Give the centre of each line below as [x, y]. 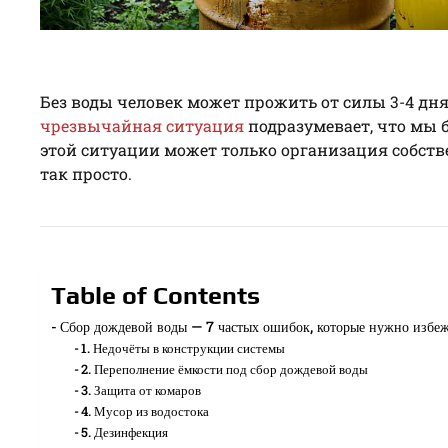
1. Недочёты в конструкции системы [183, 347]
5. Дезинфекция [125, 431]
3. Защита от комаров [141, 389]
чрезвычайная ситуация [142, 125]
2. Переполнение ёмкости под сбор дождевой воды [225, 368]
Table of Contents [155, 295]
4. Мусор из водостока [145, 410]
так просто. [86, 173]
